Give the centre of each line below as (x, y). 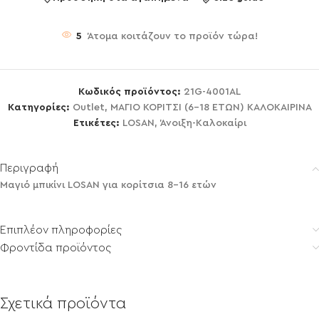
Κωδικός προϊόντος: (131, 91)
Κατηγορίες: (38, 107)
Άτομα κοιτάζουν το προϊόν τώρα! (173, 36)
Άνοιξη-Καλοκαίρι (203, 123)
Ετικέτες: (96, 123)
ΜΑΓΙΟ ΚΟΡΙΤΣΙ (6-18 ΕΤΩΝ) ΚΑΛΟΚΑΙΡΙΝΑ (211, 107)
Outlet (88, 107)
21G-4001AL (212, 91)
